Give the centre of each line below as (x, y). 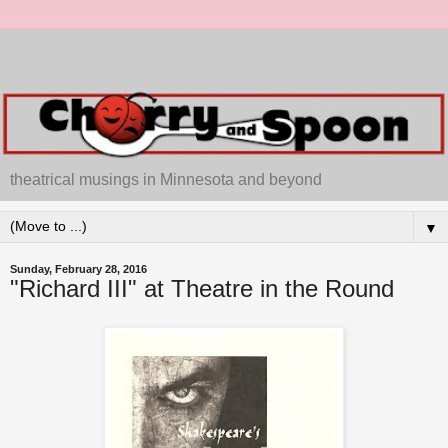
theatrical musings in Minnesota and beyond (166, 180)
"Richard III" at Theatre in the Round (202, 289)
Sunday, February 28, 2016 (78, 269)
